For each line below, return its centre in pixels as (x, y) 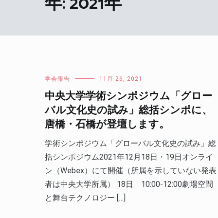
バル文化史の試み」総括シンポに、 (128, 110)
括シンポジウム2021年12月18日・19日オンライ (129, 157)
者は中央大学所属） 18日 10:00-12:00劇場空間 (129, 184)
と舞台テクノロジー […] (85, 198)
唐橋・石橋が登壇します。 (107, 125)
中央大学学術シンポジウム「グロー (128, 96)
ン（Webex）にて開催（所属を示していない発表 (131, 171)
